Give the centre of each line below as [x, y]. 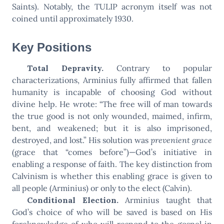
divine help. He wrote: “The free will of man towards [112, 104]
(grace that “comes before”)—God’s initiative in [112, 152]
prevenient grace [181, 140]
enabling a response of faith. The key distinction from [112, 164]
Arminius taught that [165, 200]
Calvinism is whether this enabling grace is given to [112, 176]
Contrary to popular [158, 68]
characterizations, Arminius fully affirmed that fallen [112, 80]
